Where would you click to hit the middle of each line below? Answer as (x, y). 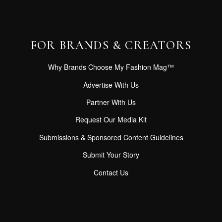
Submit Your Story (111, 155)
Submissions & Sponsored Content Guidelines (111, 137)
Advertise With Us (111, 84)
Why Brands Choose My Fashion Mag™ (111, 67)
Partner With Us (111, 102)
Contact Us (111, 172)
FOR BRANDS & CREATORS (111, 46)
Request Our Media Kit (111, 120)
